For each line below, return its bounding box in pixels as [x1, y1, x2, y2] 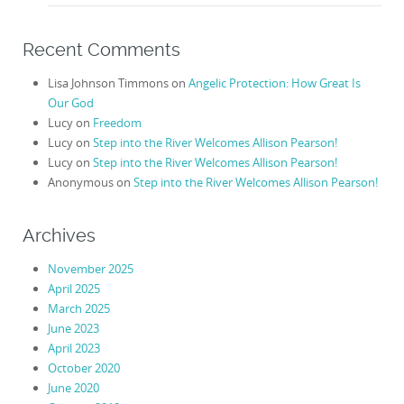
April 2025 [47, 280, 100, 298]
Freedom [92, 114, 142, 131]
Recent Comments [23, 39, 180, 60]
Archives [23, 225, 96, 246]
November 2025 [47, 261, 133, 278]
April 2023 [47, 340, 100, 357]
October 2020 [47, 360, 120, 377]
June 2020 [47, 380, 99, 397]
